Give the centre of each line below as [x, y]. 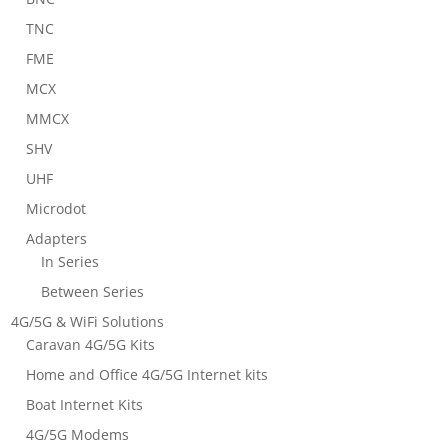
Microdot [56, 208]
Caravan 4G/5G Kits [91, 344]
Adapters [57, 238]
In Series [70, 261]
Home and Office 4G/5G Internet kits [147, 374]
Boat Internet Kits [85, 404]
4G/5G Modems [78, 434]
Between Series [93, 291]
